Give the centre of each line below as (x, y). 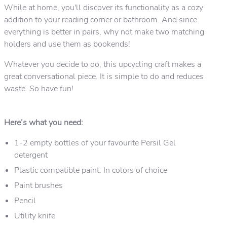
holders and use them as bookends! (68, 44)
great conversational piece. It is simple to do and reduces (104, 76)
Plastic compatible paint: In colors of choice (91, 170)
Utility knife (35, 216)
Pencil (25, 200)
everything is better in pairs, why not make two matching (104, 32)
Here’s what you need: (44, 122)
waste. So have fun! (39, 88)
